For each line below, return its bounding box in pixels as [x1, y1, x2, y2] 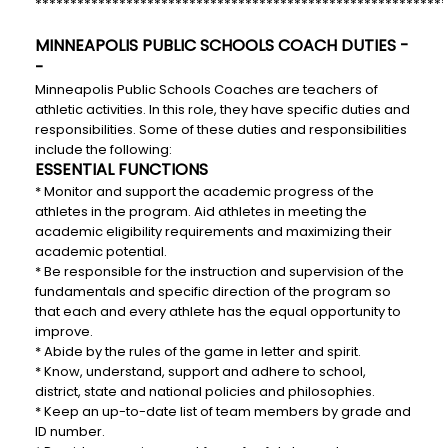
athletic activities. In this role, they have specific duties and [35, 100, 410, 119]
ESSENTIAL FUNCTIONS [35, 158, 208, 181]
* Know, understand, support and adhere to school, [35, 362, 366, 381]
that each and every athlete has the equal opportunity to [35, 302, 401, 321]
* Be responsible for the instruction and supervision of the [35, 262, 404, 281]
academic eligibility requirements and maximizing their [35, 222, 392, 241]
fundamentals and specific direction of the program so [35, 282, 391, 301]
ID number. [35, 422, 105, 441]
